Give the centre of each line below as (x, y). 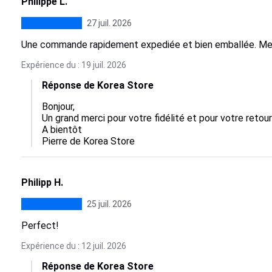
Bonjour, (59, 107)
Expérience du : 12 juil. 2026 (73, 246)
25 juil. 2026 (109, 204)
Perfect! (40, 226)
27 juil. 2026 (109, 23)
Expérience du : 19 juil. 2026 (73, 65)
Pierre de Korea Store (88, 141)
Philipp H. (42, 182)
